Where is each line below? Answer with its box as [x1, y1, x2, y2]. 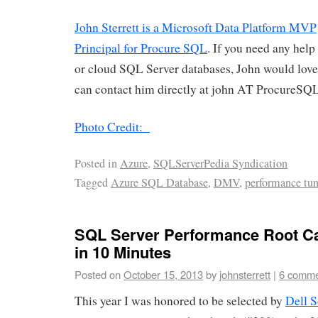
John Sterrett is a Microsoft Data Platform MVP [75, 19, 317, 36]
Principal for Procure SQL [75, 40, 207, 57]
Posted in [75, 155, 117, 171]
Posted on [75, 267, 121, 283]
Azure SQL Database [111, 174, 208, 190]
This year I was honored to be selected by [75, 292, 285, 309]
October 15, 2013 [124, 267, 203, 283]
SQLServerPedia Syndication [153, 155, 287, 171]
